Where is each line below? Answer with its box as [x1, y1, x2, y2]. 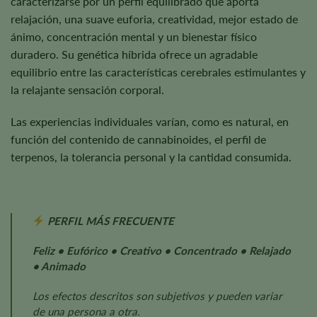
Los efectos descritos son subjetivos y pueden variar [32, 289, 282, 302]
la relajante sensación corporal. [11, 82, 164, 96]
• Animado [32, 259, 86, 272]
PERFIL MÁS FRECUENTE [44, 214, 174, 228]
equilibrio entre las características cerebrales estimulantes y [11, 64, 306, 79]
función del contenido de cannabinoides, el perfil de [11, 132, 266, 146]
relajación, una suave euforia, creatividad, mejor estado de [11, 11, 298, 25]
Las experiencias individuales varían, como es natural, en [11, 115, 289, 129]
